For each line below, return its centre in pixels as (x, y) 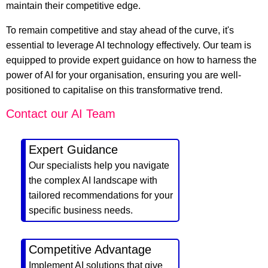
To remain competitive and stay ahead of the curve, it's (120, 30)
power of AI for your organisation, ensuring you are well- (124, 75)
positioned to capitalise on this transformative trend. (114, 90)
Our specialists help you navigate (99, 165)
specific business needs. (81, 210)
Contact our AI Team (61, 114)
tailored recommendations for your (101, 195)
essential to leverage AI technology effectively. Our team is (129, 45)
